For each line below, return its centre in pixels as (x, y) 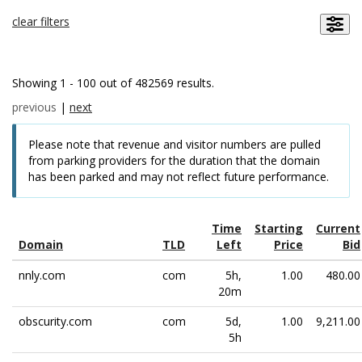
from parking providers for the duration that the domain (174, 160)
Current (338, 228)
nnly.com (42, 275)
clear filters (41, 21)
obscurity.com (55, 321)
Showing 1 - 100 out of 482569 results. (113, 83)
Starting (279, 228)
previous (34, 107)
